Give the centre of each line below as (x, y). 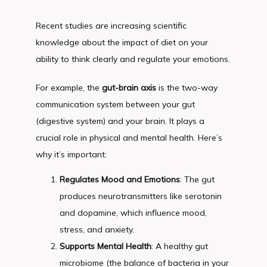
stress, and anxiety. (97, 229)
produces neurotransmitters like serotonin (141, 196)
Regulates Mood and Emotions (120, 179)
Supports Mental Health (105, 246)
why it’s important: (71, 154)
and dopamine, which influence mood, (133, 213)
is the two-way (187, 88)
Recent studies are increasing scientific (111, 26)
